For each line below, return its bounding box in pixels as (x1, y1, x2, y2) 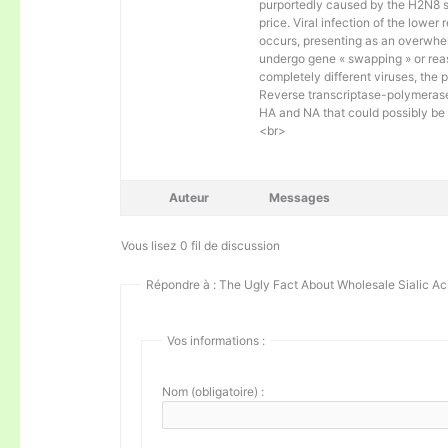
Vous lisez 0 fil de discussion (121, 237, 281, 253)
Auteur (169, 189, 210, 205)
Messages (269, 189, 331, 205)
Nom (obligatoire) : (162, 383, 265, 399)
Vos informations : (167, 332, 266, 348)
